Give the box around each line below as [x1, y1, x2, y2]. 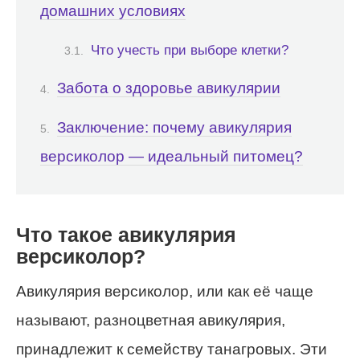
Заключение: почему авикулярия [57, 119, 292, 137]
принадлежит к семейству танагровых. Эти [16, 341, 327, 358]
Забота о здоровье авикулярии [57, 80, 280, 97]
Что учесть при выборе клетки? [91, 41, 288, 58]
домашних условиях [40, 2, 186, 20]
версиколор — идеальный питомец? [40, 148, 303, 166]
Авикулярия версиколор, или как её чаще [16, 283, 313, 301]
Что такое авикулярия [16, 223, 236, 246]
